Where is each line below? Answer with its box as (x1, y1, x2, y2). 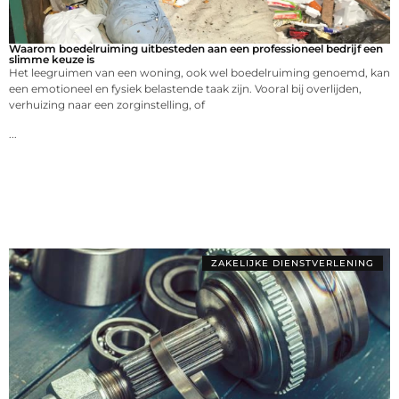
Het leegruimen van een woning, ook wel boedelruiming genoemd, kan (9, 66, 390, 80)
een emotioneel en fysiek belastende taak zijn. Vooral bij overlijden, (9, 82, 362, 96)
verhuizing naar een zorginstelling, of (9, 98, 205, 112)
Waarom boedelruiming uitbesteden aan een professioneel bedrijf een (9, 42, 383, 56)
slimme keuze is (9, 53, 94, 67)
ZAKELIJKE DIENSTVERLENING (211, 257, 374, 270)
